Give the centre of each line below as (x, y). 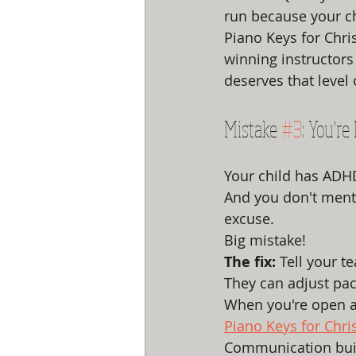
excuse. (249, 219)
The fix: (250, 262)
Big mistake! (265, 240)
